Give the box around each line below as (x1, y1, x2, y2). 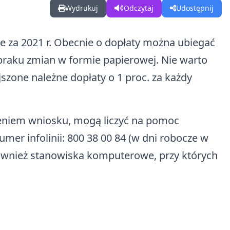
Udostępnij (176, 3, 214, 13)
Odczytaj (124, 3, 154, 13)
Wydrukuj (65, 3, 98, 13)
